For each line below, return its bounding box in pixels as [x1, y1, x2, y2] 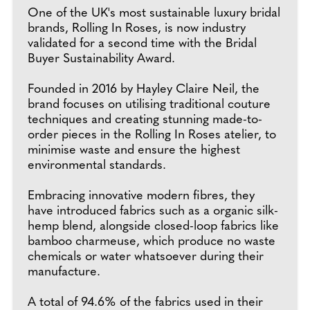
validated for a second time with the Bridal [28, 37, 257, 51]
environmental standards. [28, 159, 166, 172]
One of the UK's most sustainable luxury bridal [28, 7, 280, 20]
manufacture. [28, 266, 100, 279]
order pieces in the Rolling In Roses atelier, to [28, 129, 276, 142]
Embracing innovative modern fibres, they [28, 190, 255, 203]
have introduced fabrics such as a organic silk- [28, 205, 278, 218]
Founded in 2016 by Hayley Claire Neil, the [28, 83, 259, 96]
